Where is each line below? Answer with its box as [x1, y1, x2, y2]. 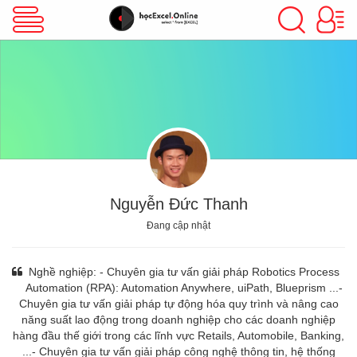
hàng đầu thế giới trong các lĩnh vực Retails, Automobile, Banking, [13, 329, 344, 342]
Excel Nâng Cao [53, 154, 147, 167]
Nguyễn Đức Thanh [109, 195, 248, 213]
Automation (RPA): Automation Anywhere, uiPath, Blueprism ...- [25, 281, 343, 294]
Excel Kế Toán [58, 226, 141, 239]
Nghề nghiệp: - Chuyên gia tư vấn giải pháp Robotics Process [28, 265, 339, 278]
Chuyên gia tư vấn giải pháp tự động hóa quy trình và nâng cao [18, 297, 339, 310]
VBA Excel [69, 10, 130, 24]
